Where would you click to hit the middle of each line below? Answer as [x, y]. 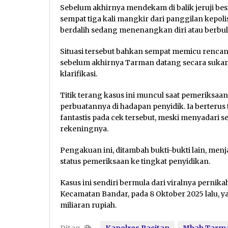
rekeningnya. [84, 129]
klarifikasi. [79, 74]
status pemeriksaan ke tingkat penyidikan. [135, 162]
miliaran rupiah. [88, 205]
